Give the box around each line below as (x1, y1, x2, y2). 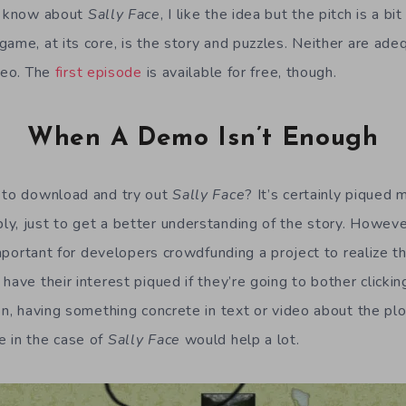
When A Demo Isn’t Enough (27, 126, 379, 152)
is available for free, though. (141, 63, 337, 82)
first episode (54, 63, 142, 82)
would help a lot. (179, 329, 300, 350)
